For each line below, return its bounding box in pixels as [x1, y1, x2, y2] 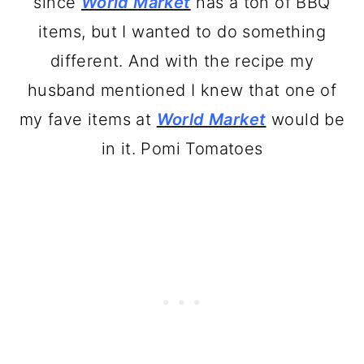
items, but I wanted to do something [38, 22, 326, 42]
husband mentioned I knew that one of [27, 80, 337, 101]
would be [266, 110, 345, 130]
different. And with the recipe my [50, 51, 314, 71]
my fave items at [19, 110, 157, 130]
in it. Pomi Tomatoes [101, 139, 263, 159]
